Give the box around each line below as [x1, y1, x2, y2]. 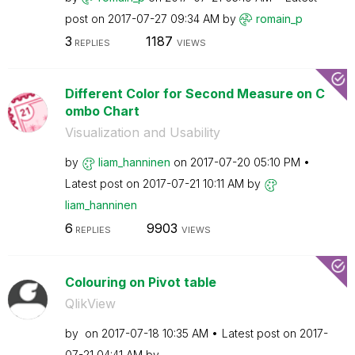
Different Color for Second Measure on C [64, 86, 325, 101]
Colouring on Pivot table [64, 273, 216, 290]
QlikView [64, 295, 116, 311]
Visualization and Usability [64, 124, 220, 140]
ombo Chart [64, 103, 139, 119]
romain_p [255, 11, 303, 25]
